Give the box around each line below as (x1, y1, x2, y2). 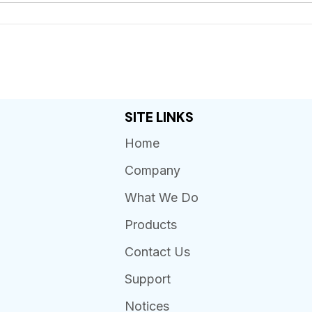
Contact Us (124, 244, 190, 259)
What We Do (124, 189, 198, 205)
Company (124, 162, 180, 178)
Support (124, 271, 171, 286)
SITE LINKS (124, 108, 194, 126)
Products (124, 217, 177, 232)
